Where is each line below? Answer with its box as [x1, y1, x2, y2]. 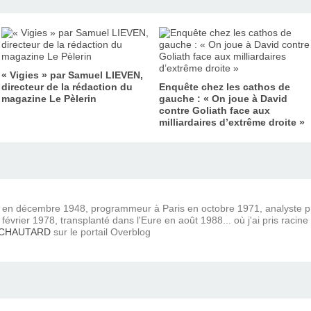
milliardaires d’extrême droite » [159, 116, 305, 128]
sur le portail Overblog [51, 226, 151, 237]
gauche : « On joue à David [159, 92, 287, 104]
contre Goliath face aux [159, 104, 270, 116]
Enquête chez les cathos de [159, 81, 290, 92]
